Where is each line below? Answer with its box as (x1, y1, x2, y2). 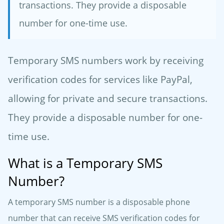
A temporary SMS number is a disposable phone (8, 196, 190, 208)
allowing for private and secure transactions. (8, 91, 207, 105)
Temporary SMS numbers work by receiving (8, 53, 203, 67)
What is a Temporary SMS (8, 154, 162, 172)
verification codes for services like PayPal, (8, 72, 192, 86)
